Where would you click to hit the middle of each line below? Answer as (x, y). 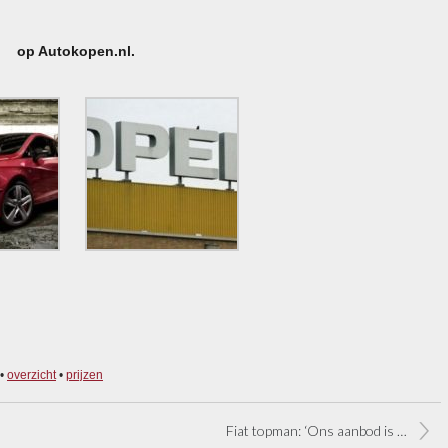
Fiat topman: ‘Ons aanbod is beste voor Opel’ (311, 430)
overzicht (31, 374)
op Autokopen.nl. (74, 50)
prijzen (84, 374)
